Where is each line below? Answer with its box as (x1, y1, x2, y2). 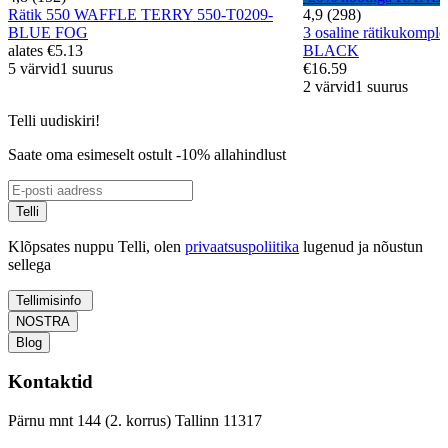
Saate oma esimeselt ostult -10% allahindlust (8, 145, 286, 163)
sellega (8, 255, 51, 273)
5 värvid (8, 59, 60, 77)
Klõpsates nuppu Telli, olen (8, 237, 185, 255)
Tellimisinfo (16, 292, 85, 308)
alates (8, 41, 47, 59)
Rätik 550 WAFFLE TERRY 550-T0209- (8, 5, 273, 23)
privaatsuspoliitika (185, 237, 299, 255)
